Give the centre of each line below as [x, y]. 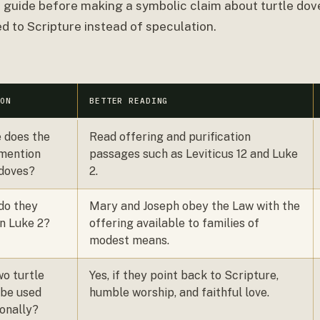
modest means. [129, 240]
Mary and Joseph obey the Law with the [195, 206]
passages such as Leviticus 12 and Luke [194, 154]
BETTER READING [129, 101]
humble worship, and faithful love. [179, 292]
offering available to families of [174, 223]
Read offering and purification [170, 137]
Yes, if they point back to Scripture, [184, 275]
